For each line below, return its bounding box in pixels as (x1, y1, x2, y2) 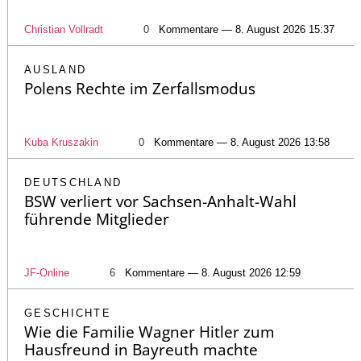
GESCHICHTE (24, 306, 111, 319)
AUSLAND (24, 63, 87, 76)
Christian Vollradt (24, 23, 103, 35)
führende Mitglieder (24, 208, 169, 230)
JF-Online (24, 266, 69, 279)
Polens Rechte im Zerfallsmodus (24, 77, 255, 99)
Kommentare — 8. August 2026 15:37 (159, 23, 334, 35)
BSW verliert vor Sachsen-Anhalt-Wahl (24, 190, 297, 212)
